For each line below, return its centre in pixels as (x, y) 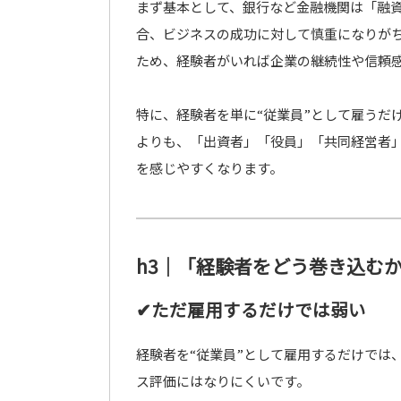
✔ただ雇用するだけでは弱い (251, 309)
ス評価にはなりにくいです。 (223, 381)
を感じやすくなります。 (209, 168)
